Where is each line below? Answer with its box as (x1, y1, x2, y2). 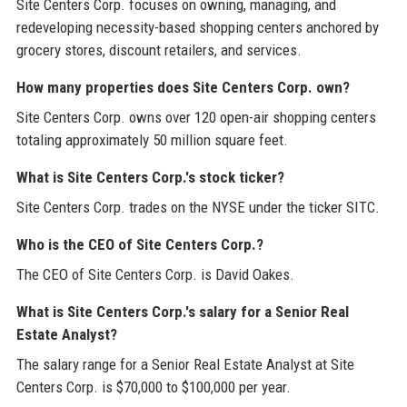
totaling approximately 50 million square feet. (15, 131, 288, 150)
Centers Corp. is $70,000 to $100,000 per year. (15, 378, 291, 397)
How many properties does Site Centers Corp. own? (15, 78, 350, 97)
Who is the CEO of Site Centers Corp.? (15, 235, 263, 254)
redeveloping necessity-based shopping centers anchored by (15, 18, 379, 37)
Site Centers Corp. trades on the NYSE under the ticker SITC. (15, 198, 380, 217)
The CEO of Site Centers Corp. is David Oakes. (15, 265, 294, 284)
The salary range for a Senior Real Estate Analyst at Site (15, 355, 354, 374)
